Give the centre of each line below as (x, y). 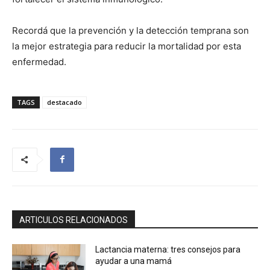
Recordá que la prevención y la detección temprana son (130, 30)
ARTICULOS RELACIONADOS (74, 220)
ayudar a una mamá (134, 261)
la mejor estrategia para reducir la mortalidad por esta (127, 46)
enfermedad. (39, 61)
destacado (64, 102)
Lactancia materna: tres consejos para (168, 249)
